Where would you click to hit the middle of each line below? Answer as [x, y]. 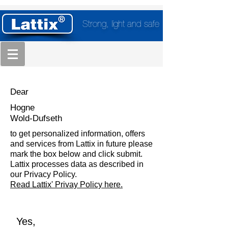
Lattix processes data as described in [77, 164]
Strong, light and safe [121, 25]
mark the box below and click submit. [76, 154]
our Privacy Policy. [45, 174]
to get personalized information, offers [78, 134]
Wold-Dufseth [36, 118]
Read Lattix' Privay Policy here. [66, 184]
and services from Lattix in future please [81, 144]
